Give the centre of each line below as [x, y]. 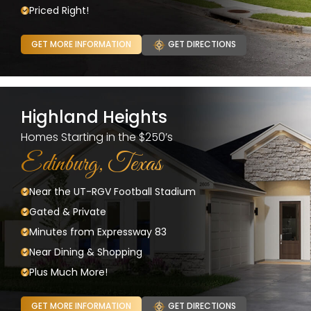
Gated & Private [68, 211]
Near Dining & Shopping [86, 252]
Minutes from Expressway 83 [98, 232]
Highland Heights [94, 117]
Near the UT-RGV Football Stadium [112, 191]
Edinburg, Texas [91, 164]
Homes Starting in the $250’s [97, 137]
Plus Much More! [68, 272]
